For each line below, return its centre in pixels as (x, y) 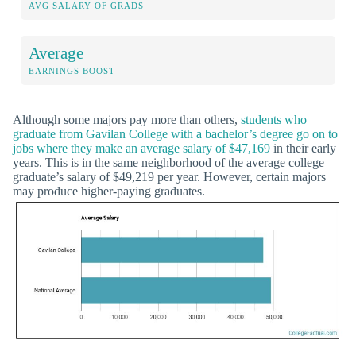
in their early (303, 148)
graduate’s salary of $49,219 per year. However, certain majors (169, 176)
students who (274, 119)
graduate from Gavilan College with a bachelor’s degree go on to (175, 133)
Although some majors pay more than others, (127, 119)
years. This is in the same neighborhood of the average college (168, 162)
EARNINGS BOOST (72, 70)
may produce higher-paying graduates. (109, 191)
